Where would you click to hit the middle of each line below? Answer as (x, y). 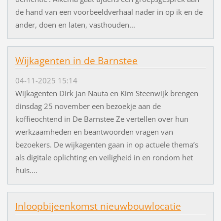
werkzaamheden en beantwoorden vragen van (94, 131)
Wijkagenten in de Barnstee (76, 60)
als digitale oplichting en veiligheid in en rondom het (104, 157)
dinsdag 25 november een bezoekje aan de (88, 106)
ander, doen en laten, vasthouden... (75, 24)
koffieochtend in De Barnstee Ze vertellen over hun (102, 119)
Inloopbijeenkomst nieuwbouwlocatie (98, 206)
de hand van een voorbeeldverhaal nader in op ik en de (109, 12)
